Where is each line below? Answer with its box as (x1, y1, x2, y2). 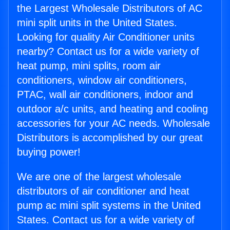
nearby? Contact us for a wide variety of (17, 46, 199, 57)
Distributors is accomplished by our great (17, 132, 203, 144)
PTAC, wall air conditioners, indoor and (17, 89, 193, 101)
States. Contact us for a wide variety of (17, 214, 195, 226)
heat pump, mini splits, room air (17, 60, 161, 72)
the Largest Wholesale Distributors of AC (17, 3, 202, 14)
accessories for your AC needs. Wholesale (17, 118, 210, 129)
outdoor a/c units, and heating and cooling (17, 103, 208, 115)
